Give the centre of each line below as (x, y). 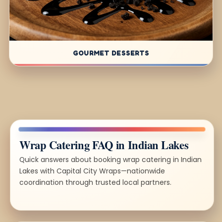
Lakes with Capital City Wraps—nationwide (92, 171)
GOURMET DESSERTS (111, 53)
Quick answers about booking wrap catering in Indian (111, 159)
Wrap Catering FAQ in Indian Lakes (104, 145)
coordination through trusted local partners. (95, 182)
